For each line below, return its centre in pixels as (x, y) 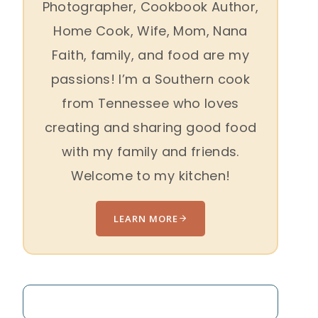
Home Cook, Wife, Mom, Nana (150, 31)
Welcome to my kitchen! (150, 175)
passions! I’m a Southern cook (150, 79)
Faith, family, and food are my (150, 55)
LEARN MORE (146, 218)
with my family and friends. (150, 151)
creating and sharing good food (150, 127)
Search (45, 295)
